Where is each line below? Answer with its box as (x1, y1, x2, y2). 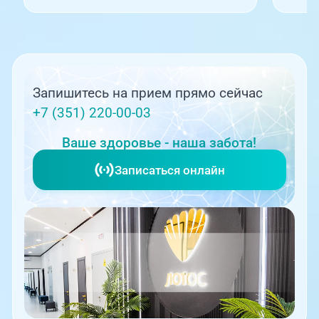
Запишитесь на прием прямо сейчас (33, 85, 263, 102)
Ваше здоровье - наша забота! (62, 134, 257, 151)
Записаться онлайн (114, 162, 225, 177)
